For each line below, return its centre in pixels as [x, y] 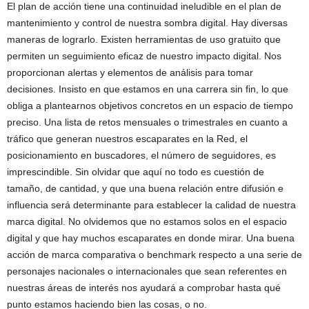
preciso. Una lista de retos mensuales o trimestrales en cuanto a [147, 122]
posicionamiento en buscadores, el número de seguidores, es [141, 155]
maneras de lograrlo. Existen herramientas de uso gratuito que [144, 39]
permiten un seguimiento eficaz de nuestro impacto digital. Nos [144, 56]
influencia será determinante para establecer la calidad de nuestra [151, 205]
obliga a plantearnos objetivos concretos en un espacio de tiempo [150, 106]
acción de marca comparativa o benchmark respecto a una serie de [154, 255]
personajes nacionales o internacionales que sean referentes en [147, 271]
